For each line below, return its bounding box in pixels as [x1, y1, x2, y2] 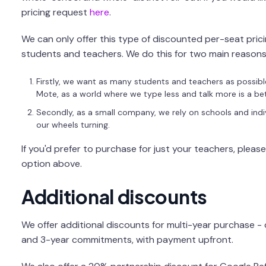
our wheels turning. [36, 119, 110, 130]
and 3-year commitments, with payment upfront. [21, 233, 233, 246]
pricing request [21, 5, 90, 18]
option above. [21, 157, 82, 170]
